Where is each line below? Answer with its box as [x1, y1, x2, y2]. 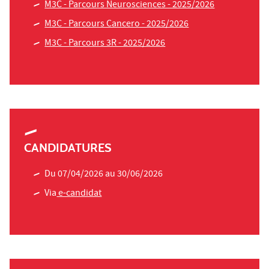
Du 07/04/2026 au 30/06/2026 [44, 168, 163, 183]
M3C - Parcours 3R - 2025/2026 [44, 37, 166, 52]
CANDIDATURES [24, 141, 112, 156]
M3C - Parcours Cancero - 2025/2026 [44, 17, 189, 32]
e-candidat [56, 187, 102, 202]
